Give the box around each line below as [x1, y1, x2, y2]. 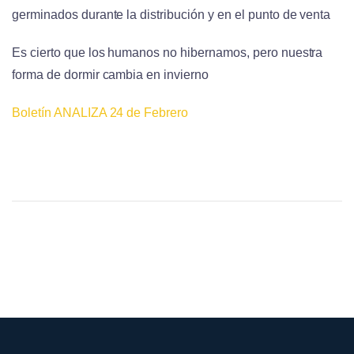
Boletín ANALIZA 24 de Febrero [12, 105, 189, 119]
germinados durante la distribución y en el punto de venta [12, 7, 331, 21]
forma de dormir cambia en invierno [12, 67, 209, 81]
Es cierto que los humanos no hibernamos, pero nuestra [12, 45, 323, 59]
